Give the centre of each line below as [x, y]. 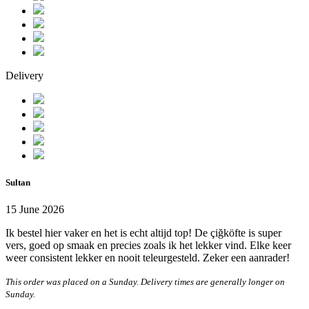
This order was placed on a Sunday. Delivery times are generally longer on [145, 281]
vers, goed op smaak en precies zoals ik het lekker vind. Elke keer [148, 245]
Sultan [18, 182]
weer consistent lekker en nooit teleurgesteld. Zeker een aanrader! [148, 257]
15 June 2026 [35, 209]
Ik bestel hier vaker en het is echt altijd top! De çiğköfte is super [143, 232]
